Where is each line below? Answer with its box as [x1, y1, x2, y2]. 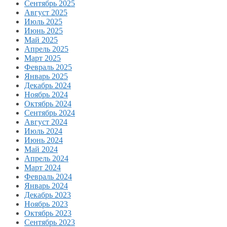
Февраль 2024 [24, 172, 72, 181]
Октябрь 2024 [24, 99, 71, 108]
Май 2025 [24, 35, 58, 44]
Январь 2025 [24, 71, 68, 81]
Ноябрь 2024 [24, 90, 68, 99]
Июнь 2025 [24, 26, 63, 35]
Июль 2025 [24, 17, 62, 26]
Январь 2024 [24, 181, 68, 190]
